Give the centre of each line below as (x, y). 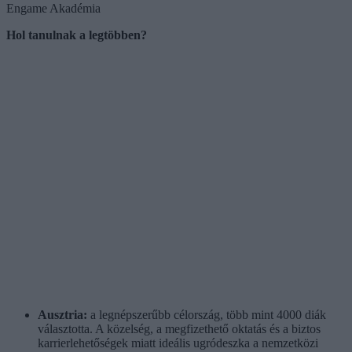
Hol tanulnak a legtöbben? (77, 35)
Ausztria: (62, 314)
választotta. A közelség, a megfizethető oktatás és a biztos (179, 328)
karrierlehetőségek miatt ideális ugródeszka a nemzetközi (178, 343)
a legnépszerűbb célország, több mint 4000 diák (207, 314)
